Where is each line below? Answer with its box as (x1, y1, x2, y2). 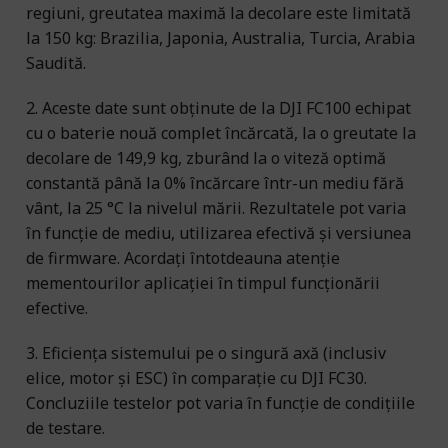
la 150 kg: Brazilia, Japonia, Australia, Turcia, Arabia (26, 26, 415, 49)
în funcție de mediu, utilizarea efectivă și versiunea (26, 221, 411, 244)
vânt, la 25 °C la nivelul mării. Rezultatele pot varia (26, 196, 406, 219)
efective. (26, 296, 88, 319)
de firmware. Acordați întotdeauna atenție (26, 246, 340, 269)
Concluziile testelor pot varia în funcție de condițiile (26, 391, 415, 414)
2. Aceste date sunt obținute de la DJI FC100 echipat (26, 96, 411, 119)
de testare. (26, 416, 105, 439)
